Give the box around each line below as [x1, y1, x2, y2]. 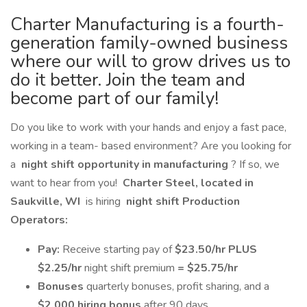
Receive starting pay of [62, 242, 175, 257]
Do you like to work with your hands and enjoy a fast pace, [10, 120, 286, 135]
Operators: [10, 212, 68, 228]
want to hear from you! [10, 175, 120, 191]
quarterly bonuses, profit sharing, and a [86, 279, 269, 294]
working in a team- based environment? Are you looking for [10, 138, 291, 153]
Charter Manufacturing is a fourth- [10, 12, 284, 36]
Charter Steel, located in [120, 175, 254, 191]
